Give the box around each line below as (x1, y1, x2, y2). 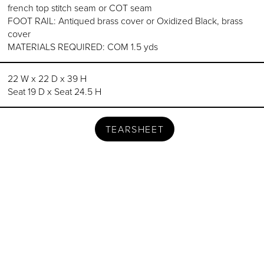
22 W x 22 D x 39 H (8, 72, 87, 85)
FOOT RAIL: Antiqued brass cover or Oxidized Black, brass (8, 14, 243, 28)
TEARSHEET (105, 123, 164, 136)
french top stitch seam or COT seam (8, 1, 153, 15)
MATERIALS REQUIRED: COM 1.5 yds (8, 40, 159, 54)
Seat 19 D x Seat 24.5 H (8, 85, 102, 98)
